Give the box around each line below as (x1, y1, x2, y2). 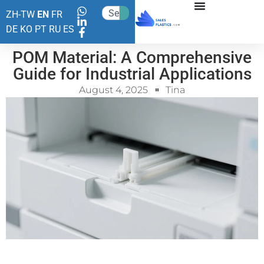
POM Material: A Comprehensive (12, 48, 252, 67)
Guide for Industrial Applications (12, 64, 252, 84)
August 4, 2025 (79, 84, 148, 95)
